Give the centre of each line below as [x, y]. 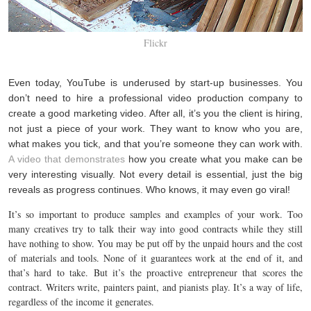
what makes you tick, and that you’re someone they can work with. [155, 143]
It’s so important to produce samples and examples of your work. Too [155, 214]
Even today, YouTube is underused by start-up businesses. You [155, 82]
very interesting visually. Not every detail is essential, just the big [155, 174]
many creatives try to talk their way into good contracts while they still [155, 228]
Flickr [155, 42]
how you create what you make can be [214, 159]
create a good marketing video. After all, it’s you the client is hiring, [155, 113]
